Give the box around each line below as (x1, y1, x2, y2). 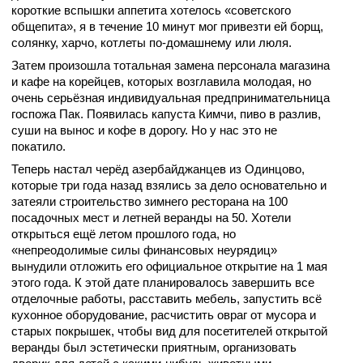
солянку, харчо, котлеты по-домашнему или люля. (11, 36, 295, 50)
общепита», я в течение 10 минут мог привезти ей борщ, (11, 19, 323, 34)
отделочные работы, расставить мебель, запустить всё (11, 292, 322, 306)
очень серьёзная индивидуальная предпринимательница (11, 91, 330, 105)
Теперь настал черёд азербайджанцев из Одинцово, (11, 162, 305, 177)
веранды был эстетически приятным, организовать (11, 340, 297, 355)
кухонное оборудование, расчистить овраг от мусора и (11, 308, 316, 322)
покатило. (11, 139, 66, 154)
